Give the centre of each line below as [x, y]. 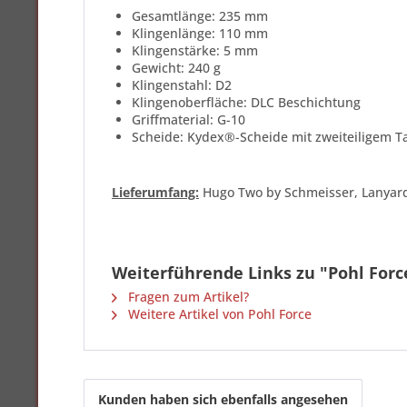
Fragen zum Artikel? [187, 297]
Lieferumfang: [155, 192]
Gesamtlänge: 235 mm [200, 16]
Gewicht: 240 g [176, 68]
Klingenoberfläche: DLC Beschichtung [246, 102]
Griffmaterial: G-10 [189, 119]
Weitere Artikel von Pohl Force [218, 314]
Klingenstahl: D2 [182, 85]
